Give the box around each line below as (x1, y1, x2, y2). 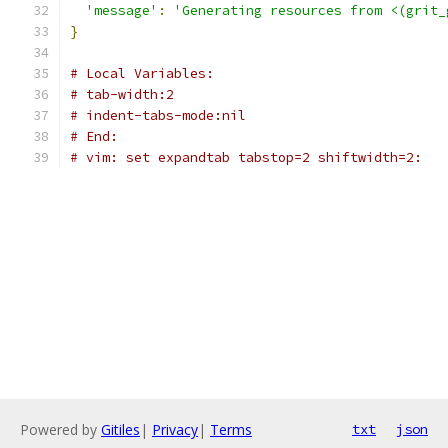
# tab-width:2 (70, 86, 174, 103)
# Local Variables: (70, 65, 214, 82)
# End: (70, 128, 118, 145)
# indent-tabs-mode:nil (70, 107, 246, 124)
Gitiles (101, 420, 140, 439)
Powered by (20, 420, 101, 439)
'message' (86, 2, 158, 19)
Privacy (152, 420, 198, 439)
